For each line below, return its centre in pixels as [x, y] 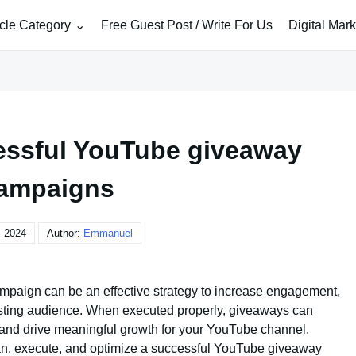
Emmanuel [108, 233]
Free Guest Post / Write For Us [187, 25]
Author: [65, 233]
